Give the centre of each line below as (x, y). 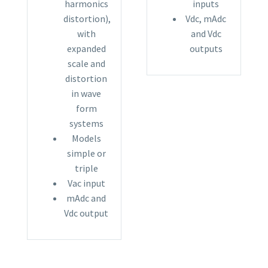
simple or (86, 153)
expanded (86, 48)
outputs (206, 48)
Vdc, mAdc (206, 18)
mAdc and (86, 198)
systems (86, 123)
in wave (86, 93)
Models (86, 138)
